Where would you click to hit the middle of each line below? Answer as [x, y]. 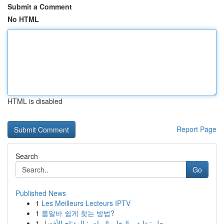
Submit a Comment [40, 6]
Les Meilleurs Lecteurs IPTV [86, 203]
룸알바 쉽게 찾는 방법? [78, 213]
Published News [41, 193]
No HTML [23, 19]
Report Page [196, 129]
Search [27, 156]
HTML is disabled [35, 101]
